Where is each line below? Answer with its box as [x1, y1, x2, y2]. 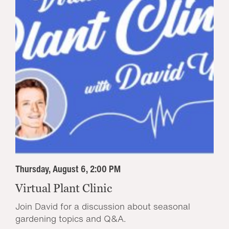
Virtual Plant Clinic [15, 181, 112, 195]
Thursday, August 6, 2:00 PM [15, 162, 121, 176]
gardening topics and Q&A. [15, 212, 126, 225]
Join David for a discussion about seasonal [15, 200, 190, 213]
